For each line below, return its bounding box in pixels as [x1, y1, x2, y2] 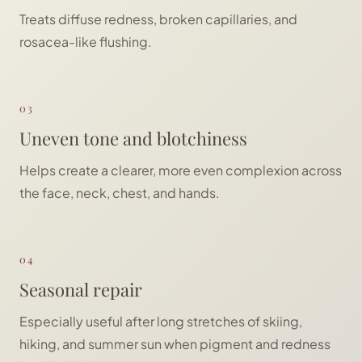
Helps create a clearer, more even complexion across [19, 162, 342, 179]
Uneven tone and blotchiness [19, 126, 247, 150]
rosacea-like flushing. [19, 33, 152, 50]
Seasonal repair [19, 277, 142, 301]
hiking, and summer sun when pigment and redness [19, 335, 330, 352]
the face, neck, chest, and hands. [19, 184, 220, 201]
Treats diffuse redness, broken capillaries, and [19, 11, 297, 27]
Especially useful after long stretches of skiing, [19, 313, 302, 330]
